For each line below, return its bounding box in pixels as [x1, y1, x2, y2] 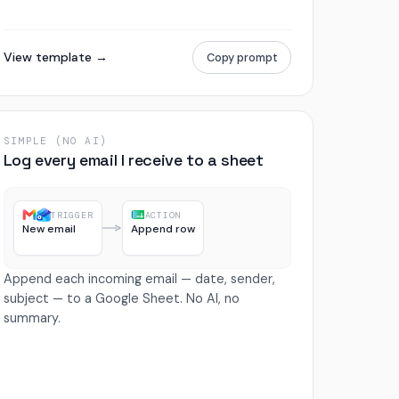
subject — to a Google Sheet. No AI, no [3, 290, 240, 307]
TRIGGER [51, 208, 94, 221]
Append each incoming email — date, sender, [3, 271, 275, 288]
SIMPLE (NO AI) [3, 134, 108, 148]
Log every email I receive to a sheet [3, 150, 264, 171]
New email [22, 221, 77, 236]
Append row [130, 221, 195, 236]
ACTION [144, 208, 182, 221]
